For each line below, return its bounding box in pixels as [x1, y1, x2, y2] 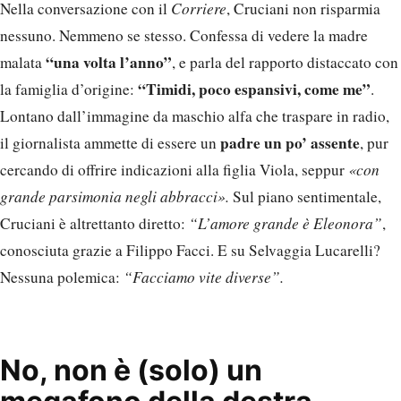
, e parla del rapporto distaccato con [172, 52, 398, 73]
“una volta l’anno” [46, 51, 172, 74]
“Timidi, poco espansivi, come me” [138, 78, 371, 101]
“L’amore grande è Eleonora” [189, 213, 382, 235]
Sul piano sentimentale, [229, 186, 381, 208]
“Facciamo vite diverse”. [124, 267, 284, 288]
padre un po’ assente [220, 132, 360, 155]
